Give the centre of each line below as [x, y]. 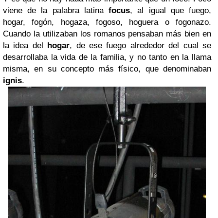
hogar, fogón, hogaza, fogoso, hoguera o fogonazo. [107, 22]
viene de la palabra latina [56, 10]
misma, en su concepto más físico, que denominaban [107, 69]
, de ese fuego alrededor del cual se [141, 45]
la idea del [25, 45]
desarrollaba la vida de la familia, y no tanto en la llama [107, 57]
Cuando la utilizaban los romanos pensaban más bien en [107, 34]
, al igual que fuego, [171, 10]
